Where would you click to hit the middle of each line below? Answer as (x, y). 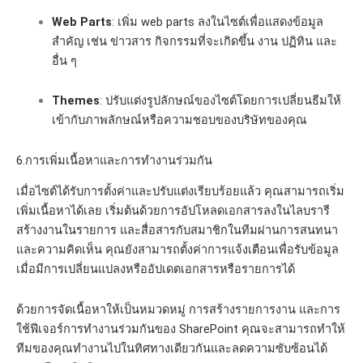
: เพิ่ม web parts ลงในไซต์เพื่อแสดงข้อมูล (217, 21)
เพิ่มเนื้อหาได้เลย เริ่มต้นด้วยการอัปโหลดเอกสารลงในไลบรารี (173, 211)
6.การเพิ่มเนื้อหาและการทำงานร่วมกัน (114, 160)
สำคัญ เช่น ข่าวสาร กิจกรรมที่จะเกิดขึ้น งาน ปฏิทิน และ (194, 41)
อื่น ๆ (64, 60)
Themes (75, 101)
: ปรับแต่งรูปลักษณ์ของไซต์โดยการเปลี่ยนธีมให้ (220, 101)
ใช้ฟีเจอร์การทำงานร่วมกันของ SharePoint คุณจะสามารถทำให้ (181, 329)
